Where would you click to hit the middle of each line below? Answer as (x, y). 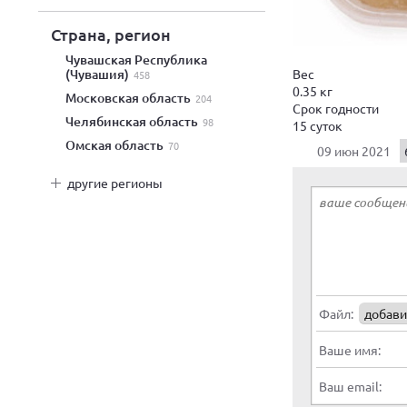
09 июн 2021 (354, 150)
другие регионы (115, 183)
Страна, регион (111, 34)
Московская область (135, 98)
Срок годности (336, 108)
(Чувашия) (99, 74)
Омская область (121, 145)
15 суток (318, 125)
